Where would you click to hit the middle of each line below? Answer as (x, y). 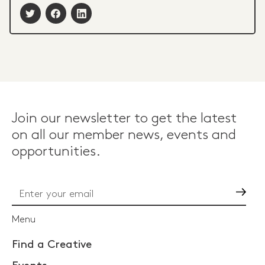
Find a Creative (52, 244)
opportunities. (56, 152)
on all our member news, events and (124, 135)
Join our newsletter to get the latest (124, 119)
